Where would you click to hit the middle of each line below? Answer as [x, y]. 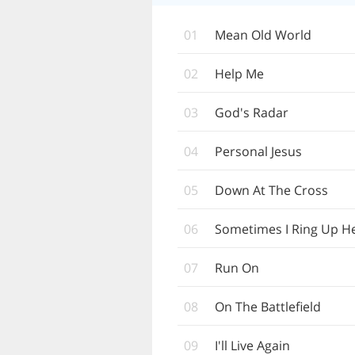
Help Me [239, 74]
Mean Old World [263, 35]
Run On [237, 268]
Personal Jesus [258, 151]
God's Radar [252, 113]
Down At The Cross [271, 190]
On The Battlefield [268, 307]
